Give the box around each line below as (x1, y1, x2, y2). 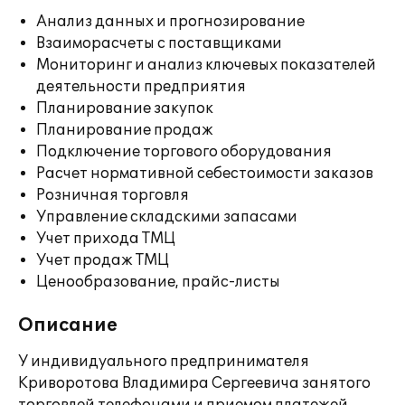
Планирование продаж (36, 121, 213, 139)
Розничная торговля (36, 186, 189, 204)
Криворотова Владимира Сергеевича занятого (18, 374, 371, 392)
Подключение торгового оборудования (36, 143, 332, 161)
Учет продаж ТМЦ (36, 251, 169, 269)
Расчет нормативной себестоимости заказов (36, 165, 373, 183)
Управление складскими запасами (36, 208, 297, 226)
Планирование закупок (36, 99, 213, 118)
